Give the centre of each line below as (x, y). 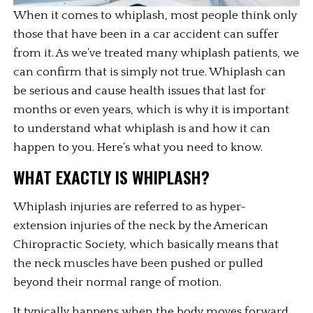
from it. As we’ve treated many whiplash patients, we (156, 53)
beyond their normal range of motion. (118, 283)
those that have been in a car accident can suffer (146, 35)
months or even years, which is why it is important (152, 110)
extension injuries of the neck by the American (141, 226)
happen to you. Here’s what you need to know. (138, 148)
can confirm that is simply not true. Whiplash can (150, 72)
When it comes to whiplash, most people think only (155, 16)
